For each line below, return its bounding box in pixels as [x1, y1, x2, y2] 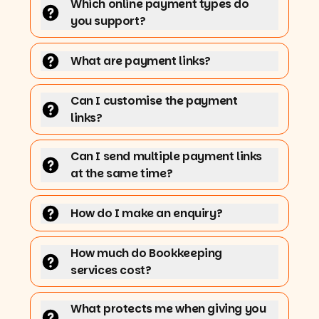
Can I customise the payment [70, 92, 238, 109]
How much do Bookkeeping [70, 244, 222, 261]
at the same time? [70, 164, 173, 182]
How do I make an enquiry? [70, 204, 223, 221]
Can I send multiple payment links [70, 147, 262, 164]
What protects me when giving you [70, 300, 266, 317]
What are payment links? [70, 52, 211, 69]
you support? [70, 12, 146, 29]
